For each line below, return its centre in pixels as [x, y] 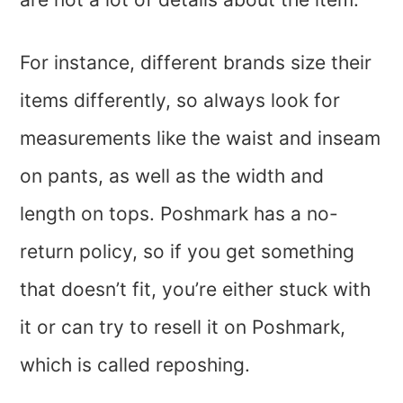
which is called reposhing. [138, 365]
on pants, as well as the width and [172, 176]
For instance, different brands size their [196, 63]
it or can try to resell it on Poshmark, [183, 327]
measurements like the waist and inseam [201, 138]
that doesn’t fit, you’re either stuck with [196, 289]
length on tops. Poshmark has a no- [179, 214]
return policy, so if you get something [188, 251]
